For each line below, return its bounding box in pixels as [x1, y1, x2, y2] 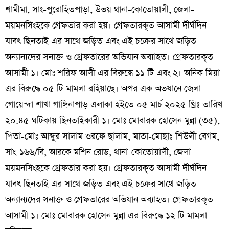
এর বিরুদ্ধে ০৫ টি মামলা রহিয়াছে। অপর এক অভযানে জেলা [5, 82, 201, 95]
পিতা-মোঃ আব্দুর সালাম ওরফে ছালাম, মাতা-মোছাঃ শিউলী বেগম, [5, 130, 219, 143]
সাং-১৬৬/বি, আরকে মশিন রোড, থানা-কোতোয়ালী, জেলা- [5, 146, 194, 158]
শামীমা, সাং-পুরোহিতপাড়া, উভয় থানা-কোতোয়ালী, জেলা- [5, 3, 194, 16]
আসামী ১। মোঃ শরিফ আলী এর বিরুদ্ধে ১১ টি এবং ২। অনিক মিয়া [5, 66, 220, 79]
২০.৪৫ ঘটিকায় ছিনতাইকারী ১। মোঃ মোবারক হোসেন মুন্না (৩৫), [5, 114, 220, 127]
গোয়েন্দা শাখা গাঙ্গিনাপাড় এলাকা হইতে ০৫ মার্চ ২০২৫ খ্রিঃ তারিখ [5, 98, 222, 111]
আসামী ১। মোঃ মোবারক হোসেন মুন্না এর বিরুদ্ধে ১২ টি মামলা [5, 209, 207, 222]
